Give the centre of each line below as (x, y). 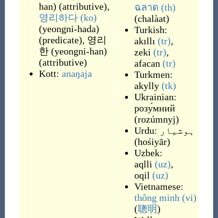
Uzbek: (148, 153)
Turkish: (151, 30)
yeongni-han (79, 51)
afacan (147, 63)
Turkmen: (153, 74)
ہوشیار (177, 130)
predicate (60, 40)
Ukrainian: (155, 97)
